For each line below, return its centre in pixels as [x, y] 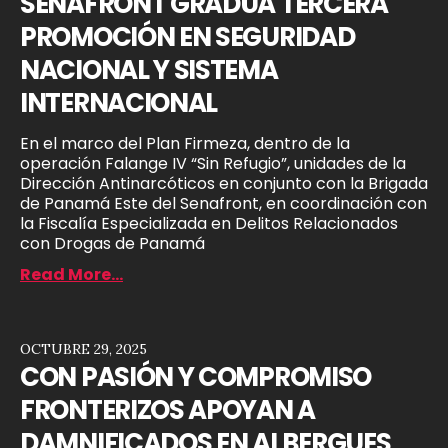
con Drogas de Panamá [112, 244]
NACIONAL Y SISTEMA [149, 70]
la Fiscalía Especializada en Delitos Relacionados [209, 224]
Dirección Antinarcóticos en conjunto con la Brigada [224, 184]
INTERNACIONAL [119, 103]
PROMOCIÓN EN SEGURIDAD [187, 37]
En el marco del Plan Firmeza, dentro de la [185, 144]
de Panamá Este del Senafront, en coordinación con [223, 204]
